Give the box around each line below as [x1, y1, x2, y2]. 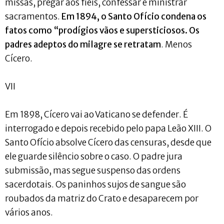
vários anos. [5, 206, 53, 218]
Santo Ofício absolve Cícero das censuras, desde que [5, 136, 211, 148]
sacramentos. [5, 10, 61, 22]
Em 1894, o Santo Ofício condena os [61, 10, 206, 22]
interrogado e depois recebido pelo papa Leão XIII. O [5, 122, 211, 134]
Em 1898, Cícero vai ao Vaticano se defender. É [5, 108, 188, 120]
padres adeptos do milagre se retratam [5, 38, 161, 50]
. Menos [161, 38, 192, 50]
